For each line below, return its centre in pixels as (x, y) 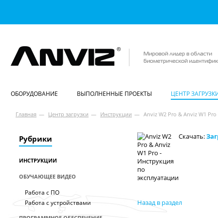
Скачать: (192, 136)
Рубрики (36, 139)
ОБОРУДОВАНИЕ (34, 94)
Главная (26, 114)
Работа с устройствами (58, 203)
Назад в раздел (160, 202)
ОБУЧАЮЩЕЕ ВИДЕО (47, 176)
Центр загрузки (68, 114)
